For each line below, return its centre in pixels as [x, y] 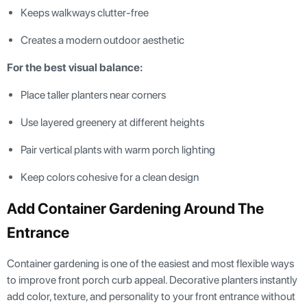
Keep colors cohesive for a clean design [110, 177]
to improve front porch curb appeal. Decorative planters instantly [152, 280]
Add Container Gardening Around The [135, 208]
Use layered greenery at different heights [112, 122]
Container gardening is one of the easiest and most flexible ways [150, 263]
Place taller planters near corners [93, 95]
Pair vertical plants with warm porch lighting [118, 149]
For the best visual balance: [75, 67]
